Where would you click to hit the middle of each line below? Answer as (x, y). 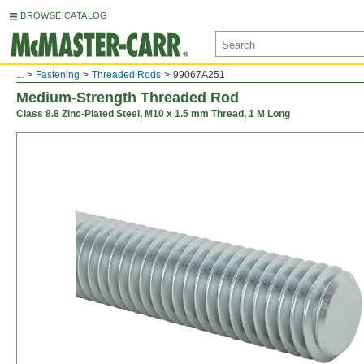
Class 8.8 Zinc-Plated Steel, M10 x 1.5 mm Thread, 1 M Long (153, 114)
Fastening (58, 75)
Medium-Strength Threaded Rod (128, 97)
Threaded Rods (126, 75)
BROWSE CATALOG (64, 15)
